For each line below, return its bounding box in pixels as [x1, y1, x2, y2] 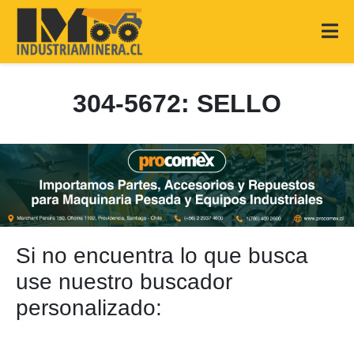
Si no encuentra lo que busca [16, 243, 308, 268]
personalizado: [16, 296, 162, 320]
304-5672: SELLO [73, 89, 281, 118]
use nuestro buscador [16, 269, 232, 294]
